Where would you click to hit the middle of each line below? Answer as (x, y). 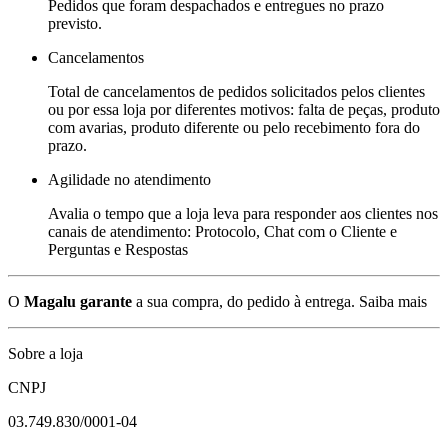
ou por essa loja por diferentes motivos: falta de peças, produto (244, 109)
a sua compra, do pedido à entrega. (243, 301)
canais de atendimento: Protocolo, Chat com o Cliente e (222, 231)
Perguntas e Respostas (118, 249)
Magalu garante (78, 301)
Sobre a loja (45, 353)
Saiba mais (393, 301)
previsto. (75, 23)
